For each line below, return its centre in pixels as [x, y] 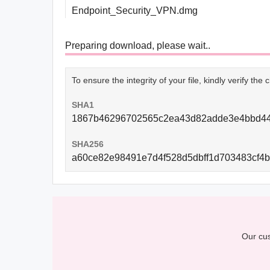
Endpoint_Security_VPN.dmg [135, 11]
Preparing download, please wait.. [138, 45]
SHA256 [88, 144]
